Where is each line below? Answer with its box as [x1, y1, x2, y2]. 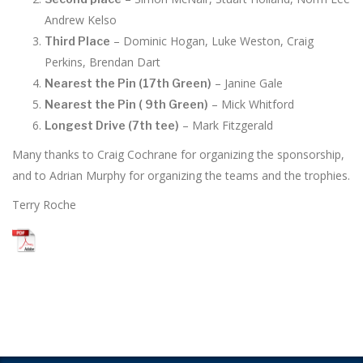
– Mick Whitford [208, 96, 294, 113]
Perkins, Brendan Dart [45, 54, 160, 70]
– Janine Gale [211, 75, 283, 92]
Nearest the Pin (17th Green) [45, 76, 211, 91]
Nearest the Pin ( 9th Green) [45, 97, 208, 112]
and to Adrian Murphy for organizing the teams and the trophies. [12, 168, 350, 184]
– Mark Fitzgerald [179, 117, 273, 134]
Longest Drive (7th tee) [45, 118, 179, 133]
